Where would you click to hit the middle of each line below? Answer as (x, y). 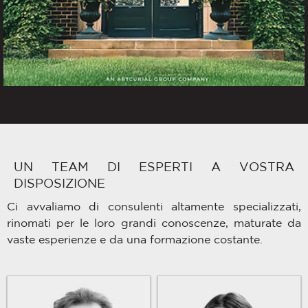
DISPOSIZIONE (59, 183)
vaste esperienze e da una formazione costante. (135, 240)
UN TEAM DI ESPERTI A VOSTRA (154, 167)
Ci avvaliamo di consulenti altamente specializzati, (154, 207)
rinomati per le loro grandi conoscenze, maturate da (154, 223)
